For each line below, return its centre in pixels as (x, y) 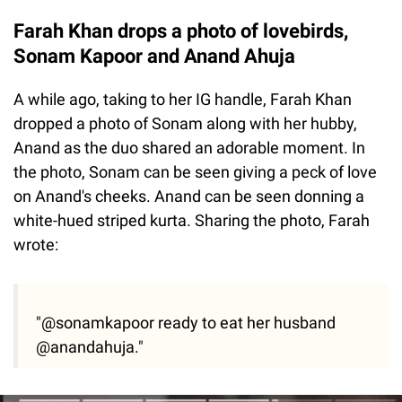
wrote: (36, 244)
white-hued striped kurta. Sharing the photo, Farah (192, 220)
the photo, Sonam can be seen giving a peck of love (195, 171)
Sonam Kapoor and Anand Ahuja (154, 56)
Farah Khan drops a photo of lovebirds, (181, 31)
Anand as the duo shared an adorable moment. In (189, 147)
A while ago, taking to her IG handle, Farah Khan (183, 99)
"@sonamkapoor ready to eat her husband (186, 322)
